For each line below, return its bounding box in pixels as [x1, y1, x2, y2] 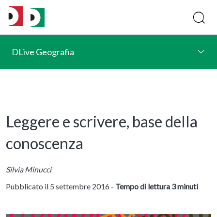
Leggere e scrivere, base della [6, 112, 198, 131]
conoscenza [6, 134, 83, 153]
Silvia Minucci [6, 164, 51, 174]
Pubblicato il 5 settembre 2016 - [6, 181, 115, 191]
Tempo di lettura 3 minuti [115, 181, 198, 191]
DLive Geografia [12, 46, 74, 57]
